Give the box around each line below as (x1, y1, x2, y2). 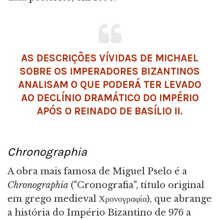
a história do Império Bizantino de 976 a (7, 207, 191, 219)
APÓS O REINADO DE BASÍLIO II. (37, 105, 183, 117)
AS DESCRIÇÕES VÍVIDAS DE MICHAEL (21, 52, 199, 64)
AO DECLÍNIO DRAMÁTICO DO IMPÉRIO (21, 92, 199, 104)
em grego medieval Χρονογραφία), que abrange (7, 193, 212, 205)
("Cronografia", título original (68, 180, 204, 191)
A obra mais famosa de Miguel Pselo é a (7, 166, 187, 177)
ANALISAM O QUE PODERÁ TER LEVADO (18, 79, 202, 91)
